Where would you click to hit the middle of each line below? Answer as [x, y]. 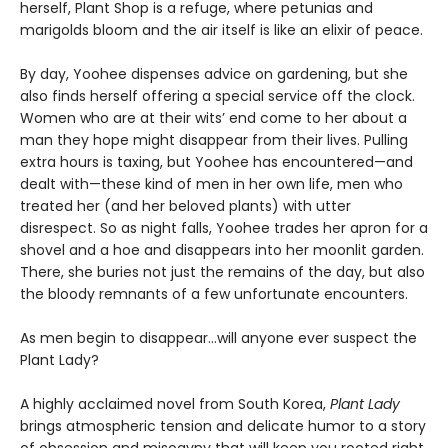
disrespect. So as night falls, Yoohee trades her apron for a [224, 227]
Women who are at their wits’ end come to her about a [213, 117]
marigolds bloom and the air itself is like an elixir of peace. [221, 29]
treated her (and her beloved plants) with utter [185, 205]
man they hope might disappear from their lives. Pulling [214, 139]
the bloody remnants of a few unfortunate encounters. [214, 293]
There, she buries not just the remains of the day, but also [222, 271]
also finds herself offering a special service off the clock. [217, 95]
